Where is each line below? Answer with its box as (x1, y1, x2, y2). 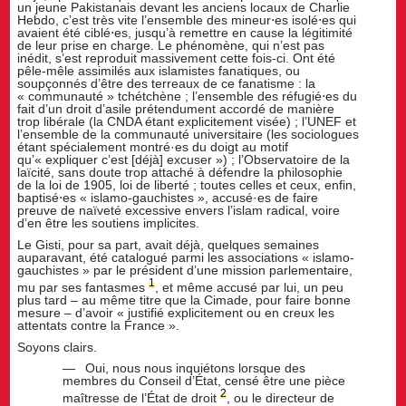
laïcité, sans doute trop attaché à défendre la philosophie (17, 165, 343, 180)
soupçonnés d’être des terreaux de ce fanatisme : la (17, 76, 316, 92)
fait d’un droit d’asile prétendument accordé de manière (17, 101, 335, 117)
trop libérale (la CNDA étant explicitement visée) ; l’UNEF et (17, 114, 357, 130)
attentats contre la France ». (17, 317, 180, 333)
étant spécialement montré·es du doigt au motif (17, 140, 289, 155)
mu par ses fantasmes (17, 279, 150, 295)
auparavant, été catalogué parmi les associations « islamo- (17, 250, 355, 265)
